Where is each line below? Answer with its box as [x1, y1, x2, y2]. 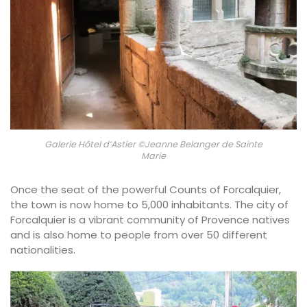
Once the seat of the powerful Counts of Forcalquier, [10, 182, 281, 197]
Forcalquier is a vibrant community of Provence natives [10, 212, 290, 227]
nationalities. [10, 242, 75, 257]
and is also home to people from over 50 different [10, 227, 267, 242]
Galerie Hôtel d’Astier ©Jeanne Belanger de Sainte [45, 138, 262, 150]
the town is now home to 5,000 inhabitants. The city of [10, 197, 288, 212]
